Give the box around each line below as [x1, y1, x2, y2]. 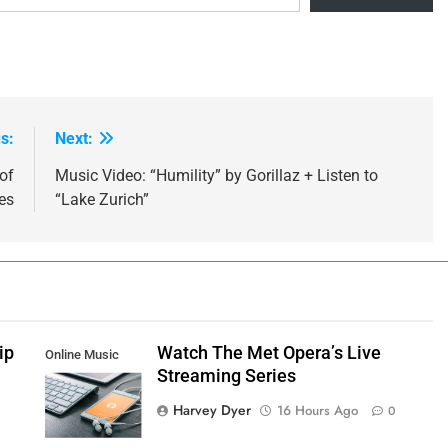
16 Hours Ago [276, 401, 358, 421]
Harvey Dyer [172, 400, 251, 421]
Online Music [44, 347, 119, 363]
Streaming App [44, 371, 130, 387]
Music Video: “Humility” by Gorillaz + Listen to [54, 166, 378, 186]
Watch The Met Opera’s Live [156, 343, 381, 364]
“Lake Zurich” [54, 190, 149, 210]
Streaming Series [156, 366, 296, 387]
